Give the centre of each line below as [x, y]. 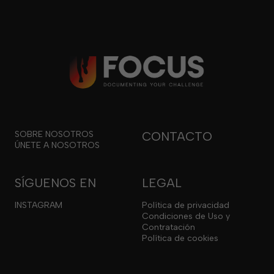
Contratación [168, 228]
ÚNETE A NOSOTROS [57, 146]
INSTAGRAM [39, 206]
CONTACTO [177, 137]
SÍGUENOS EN [55, 183]
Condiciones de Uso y [186, 217]
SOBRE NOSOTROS [54, 135]
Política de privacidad [185, 206]
